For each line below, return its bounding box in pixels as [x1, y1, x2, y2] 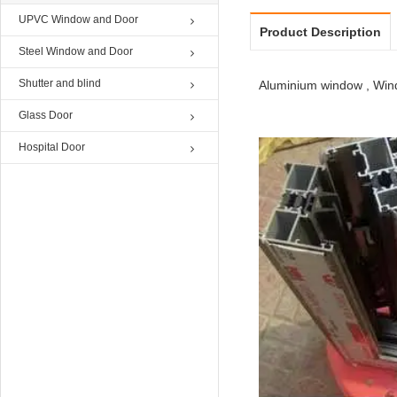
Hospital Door [19, 141, 85, 153]
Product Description [260, 25, 381, 39]
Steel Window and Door [19, 45, 133, 58]
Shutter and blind [19, 77, 101, 90]
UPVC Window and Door [19, 13, 138, 26]
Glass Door [19, 109, 73, 121]
